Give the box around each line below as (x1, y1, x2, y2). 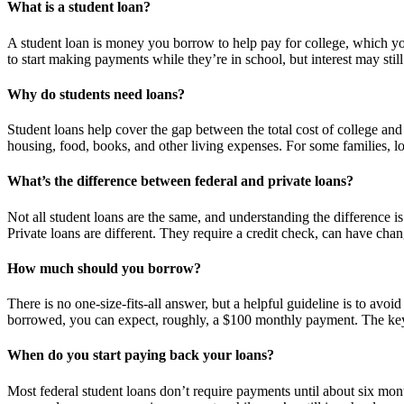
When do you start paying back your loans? (7, 347, 274, 363)
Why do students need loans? (7, 86, 185, 102)
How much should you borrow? (7, 260, 201, 276)
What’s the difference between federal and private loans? (7, 173, 353, 189)
